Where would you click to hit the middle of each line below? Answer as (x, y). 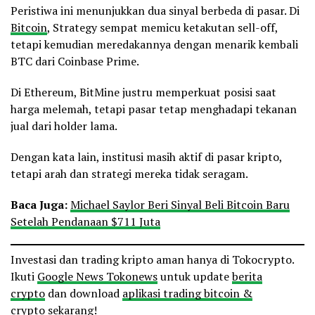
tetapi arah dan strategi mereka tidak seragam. (129, 174)
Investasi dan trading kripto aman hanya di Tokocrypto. (152, 260)
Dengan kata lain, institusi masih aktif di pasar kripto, (146, 157)
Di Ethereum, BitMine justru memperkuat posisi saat (143, 92)
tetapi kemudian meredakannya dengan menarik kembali (154, 45)
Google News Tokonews (97, 277)
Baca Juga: (40, 205)
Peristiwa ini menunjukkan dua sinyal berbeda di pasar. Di (155, 11)
